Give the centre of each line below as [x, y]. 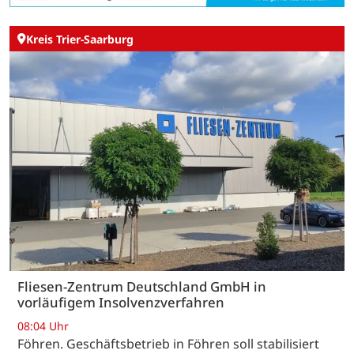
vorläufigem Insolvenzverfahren [121, 303]
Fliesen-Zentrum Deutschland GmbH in [142, 287]
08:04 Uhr [43, 326]
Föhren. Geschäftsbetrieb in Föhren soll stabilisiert [168, 343]
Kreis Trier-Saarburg [80, 39]
